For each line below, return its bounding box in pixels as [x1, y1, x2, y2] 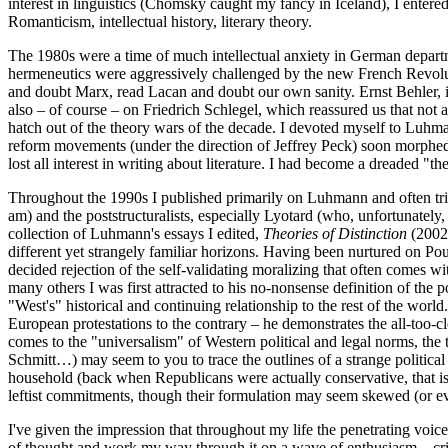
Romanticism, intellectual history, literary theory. [8, 13, 312, 30]
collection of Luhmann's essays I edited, [8, 225, 263, 242]
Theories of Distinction [263, 225, 407, 242]
